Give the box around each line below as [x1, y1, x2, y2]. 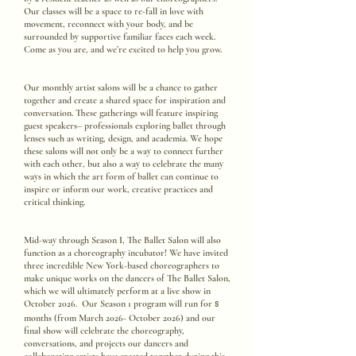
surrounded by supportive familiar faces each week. [24, 31, 215, 42]
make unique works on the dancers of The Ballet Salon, [24, 273, 230, 284]
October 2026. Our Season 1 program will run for [24, 298, 215, 309]
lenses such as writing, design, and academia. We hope [24, 133, 222, 144]
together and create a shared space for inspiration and [24, 95, 226, 106]
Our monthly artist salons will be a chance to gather [24, 82, 218, 93]
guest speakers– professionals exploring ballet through [24, 120, 226, 131]
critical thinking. [24, 196, 85, 207]
